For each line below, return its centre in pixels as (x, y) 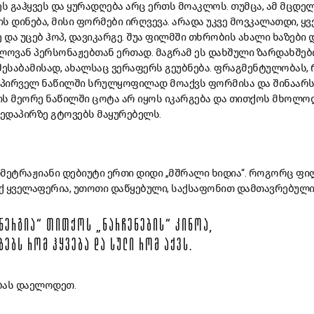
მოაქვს (187, 83)
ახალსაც (86, 68)
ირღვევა (146, 21)
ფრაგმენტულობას (260, 68)
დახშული (231, 52)
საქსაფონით (203, 188)
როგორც (271, 173)
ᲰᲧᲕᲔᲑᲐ (71, 246)
